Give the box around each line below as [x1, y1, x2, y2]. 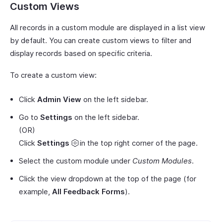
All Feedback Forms [52, 187, 125, 197]
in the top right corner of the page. [80, 138, 198, 148]
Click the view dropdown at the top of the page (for [19, 174, 196, 184]
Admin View [37, 95, 81, 105]
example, [19, 187, 52, 197]
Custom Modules [132, 156, 192, 166]
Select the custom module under [19, 156, 132, 166]
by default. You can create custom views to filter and [10, 36, 191, 46]
